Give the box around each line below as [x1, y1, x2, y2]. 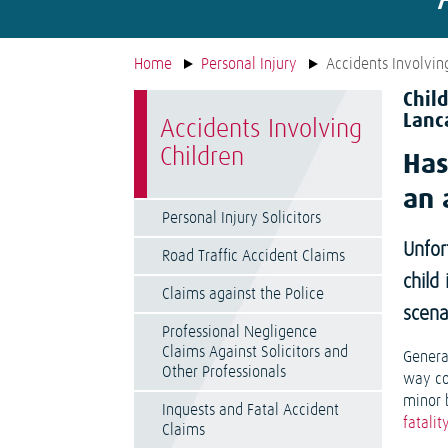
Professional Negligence [162, 324, 318, 340]
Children [160, 145, 245, 171]
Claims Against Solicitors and [162, 344, 349, 360]
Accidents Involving [160, 117, 363, 143]
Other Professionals [162, 364, 287, 380]
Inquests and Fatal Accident [162, 402, 340, 418]
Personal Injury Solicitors [162, 210, 322, 226]
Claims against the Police [162, 286, 325, 302]
